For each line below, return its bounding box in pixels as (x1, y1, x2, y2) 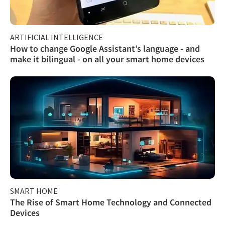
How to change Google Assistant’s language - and (10, 42, 200, 54)
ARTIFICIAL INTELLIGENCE (10, 32, 103, 42)
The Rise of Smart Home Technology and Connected (10, 196, 211, 208)
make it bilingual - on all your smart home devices (10, 53, 204, 65)
